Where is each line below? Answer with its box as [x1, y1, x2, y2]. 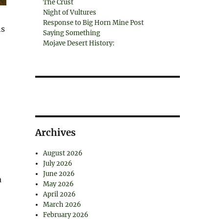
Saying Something [43, 29, 101, 37]
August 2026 [43, 149, 83, 157]
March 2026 [43, 200, 82, 209]
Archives [35, 127, 76, 138]
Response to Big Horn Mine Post [43, 19, 144, 27]
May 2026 [43, 180, 74, 188]
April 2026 [43, 190, 76, 198]
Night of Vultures [43, 8, 97, 17]
